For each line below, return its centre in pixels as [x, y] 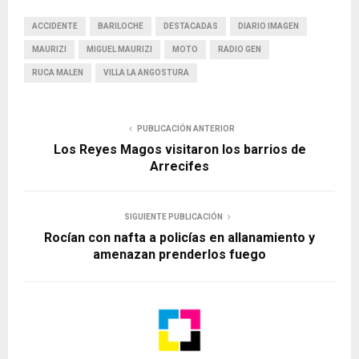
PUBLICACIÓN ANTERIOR [186, 128]
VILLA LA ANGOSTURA [146, 72]
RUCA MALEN [58, 72]
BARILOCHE [121, 26]
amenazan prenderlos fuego [179, 254]
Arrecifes [179, 166]
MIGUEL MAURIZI [119, 49]
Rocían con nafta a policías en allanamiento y [179, 237]
